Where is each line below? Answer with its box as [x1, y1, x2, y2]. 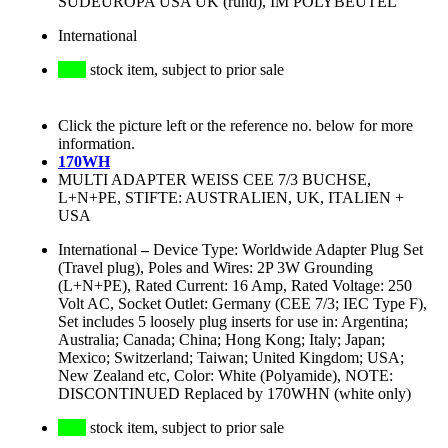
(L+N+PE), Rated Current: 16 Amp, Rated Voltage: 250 [58, 277, 412, 295]
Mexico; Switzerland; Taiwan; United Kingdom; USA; [58, 349, 404, 367]
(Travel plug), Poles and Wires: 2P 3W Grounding [58, 259, 373, 277]
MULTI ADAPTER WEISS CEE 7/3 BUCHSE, [58, 171, 371, 189]
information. [58, 135, 135, 153]
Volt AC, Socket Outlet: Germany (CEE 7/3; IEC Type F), [58, 295, 427, 313]
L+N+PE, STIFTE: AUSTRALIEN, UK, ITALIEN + [58, 189, 404, 207]
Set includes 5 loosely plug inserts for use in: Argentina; [58, 313, 408, 331]
